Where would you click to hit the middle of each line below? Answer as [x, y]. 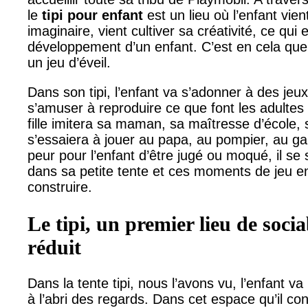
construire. [60, 187]
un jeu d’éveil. [69, 62]
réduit [54, 247]
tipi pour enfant [92, 15]
